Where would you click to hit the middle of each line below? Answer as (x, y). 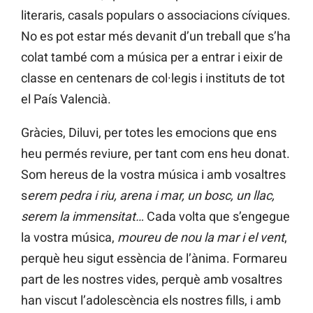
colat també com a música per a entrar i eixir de (152, 57)
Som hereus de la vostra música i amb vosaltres (153, 174)
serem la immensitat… (82, 216)
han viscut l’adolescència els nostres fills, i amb (151, 300)
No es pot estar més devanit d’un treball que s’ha (156, 36)
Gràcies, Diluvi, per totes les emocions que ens (149, 132)
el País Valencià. (66, 99)
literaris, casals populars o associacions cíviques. (156, 15)
